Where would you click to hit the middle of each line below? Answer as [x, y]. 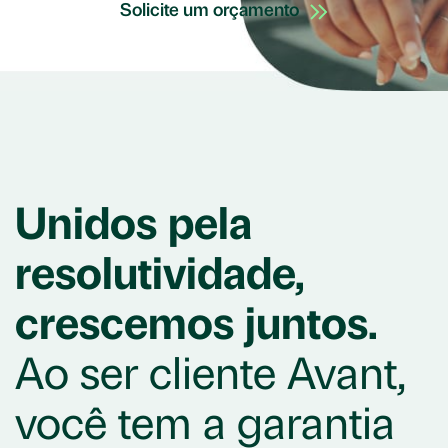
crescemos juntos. [196, 328]
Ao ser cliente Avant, [210, 378]
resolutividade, [160, 278]
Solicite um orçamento [209, 12]
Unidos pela [133, 228]
